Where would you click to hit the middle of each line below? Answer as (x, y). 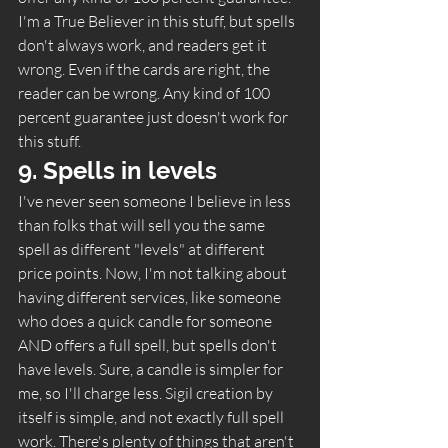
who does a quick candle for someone (146, 320)
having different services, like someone (151, 296)
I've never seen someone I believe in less (156, 200)
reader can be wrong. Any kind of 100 (145, 92)
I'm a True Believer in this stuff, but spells (158, 20)
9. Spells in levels (120, 170)
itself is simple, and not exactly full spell (152, 416)
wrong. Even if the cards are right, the (145, 68)
